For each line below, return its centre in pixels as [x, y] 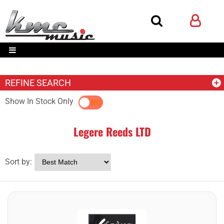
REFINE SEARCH [38, 83]
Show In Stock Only [39, 101]
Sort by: [18, 162]
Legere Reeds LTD [112, 131]
